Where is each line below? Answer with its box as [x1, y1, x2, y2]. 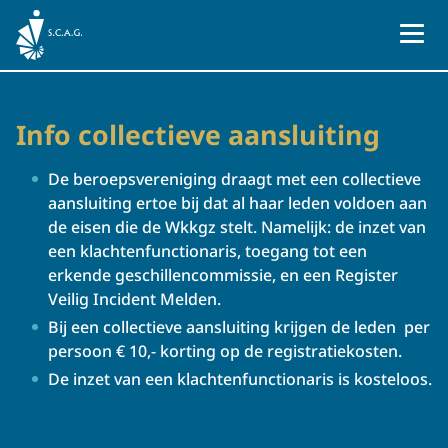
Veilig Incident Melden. [48, 288, 221, 310]
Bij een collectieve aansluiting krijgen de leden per [48, 316, 430, 338]
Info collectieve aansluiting [16, 116, 380, 153]
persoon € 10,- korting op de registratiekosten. [48, 340, 402, 362]
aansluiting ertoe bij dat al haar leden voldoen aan [48, 192, 427, 214]
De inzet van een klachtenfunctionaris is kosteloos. [48, 368, 432, 390]
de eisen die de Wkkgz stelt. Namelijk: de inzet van [48, 216, 426, 238]
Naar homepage [15, 10, 138, 32]
